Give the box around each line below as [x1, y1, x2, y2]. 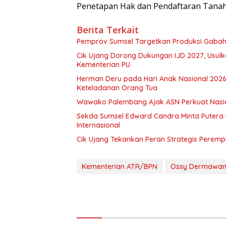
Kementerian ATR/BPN [82, 162, 157, 172]
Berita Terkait [77, 24, 139, 36]
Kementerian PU [77, 60, 130, 70]
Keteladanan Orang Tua [77, 83, 157, 93]
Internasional [77, 121, 120, 130]
